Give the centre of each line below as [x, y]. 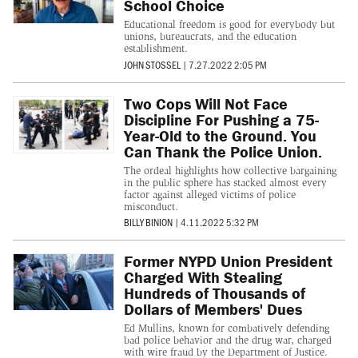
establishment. [155, 49]
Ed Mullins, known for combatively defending [226, 328]
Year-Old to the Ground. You [220, 135]
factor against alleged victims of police [209, 194]
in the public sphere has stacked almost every [225, 182]
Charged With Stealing [203, 277]
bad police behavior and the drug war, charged [227, 340]
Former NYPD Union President [228, 261]
